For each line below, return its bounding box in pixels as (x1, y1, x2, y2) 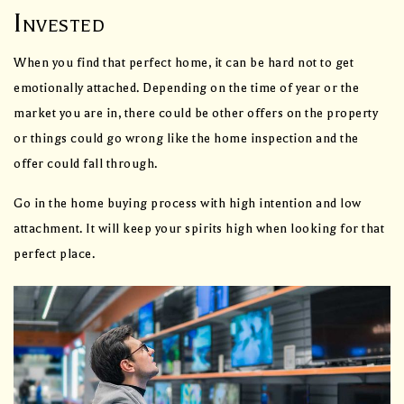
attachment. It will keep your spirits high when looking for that (14, 221, 384, 237)
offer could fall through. (14, 156, 158, 172)
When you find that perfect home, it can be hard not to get (14, 55, 353, 71)
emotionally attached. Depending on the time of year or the (14, 80, 359, 96)
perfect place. (14, 246, 95, 262)
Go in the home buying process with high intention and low (14, 196, 362, 212)
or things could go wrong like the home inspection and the (14, 131, 359, 147)
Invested (14, 9, 105, 39)
